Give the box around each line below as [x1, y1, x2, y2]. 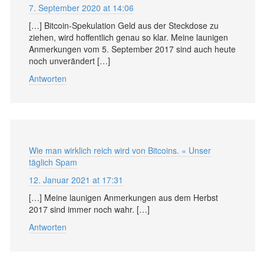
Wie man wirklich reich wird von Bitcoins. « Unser [29, 144, 211, 156]
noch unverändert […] [29, 54, 110, 67]
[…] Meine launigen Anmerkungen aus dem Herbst [29, 191, 218, 203]
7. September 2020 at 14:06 [29, 1, 134, 14]
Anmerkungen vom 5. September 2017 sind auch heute [29, 42, 236, 55]
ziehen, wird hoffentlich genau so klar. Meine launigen [29, 31, 228, 43]
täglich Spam [29, 156, 77, 168]
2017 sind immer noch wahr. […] [29, 203, 150, 215]
